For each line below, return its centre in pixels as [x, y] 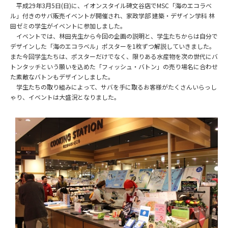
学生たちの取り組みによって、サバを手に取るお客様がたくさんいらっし [113, 87]
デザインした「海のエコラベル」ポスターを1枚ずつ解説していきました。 [113, 46]
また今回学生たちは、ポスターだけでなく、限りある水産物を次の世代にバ [114, 56]
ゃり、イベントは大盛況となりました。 [65, 97]
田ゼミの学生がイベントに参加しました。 [68, 26]
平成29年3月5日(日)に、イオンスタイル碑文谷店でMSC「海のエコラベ [111, 6]
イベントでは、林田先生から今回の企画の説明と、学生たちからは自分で [114, 36]
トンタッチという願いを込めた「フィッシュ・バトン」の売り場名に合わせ [114, 67]
